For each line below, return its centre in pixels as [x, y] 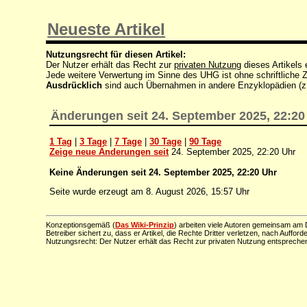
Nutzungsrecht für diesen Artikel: [116, 54]
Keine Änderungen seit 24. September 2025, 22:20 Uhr [163, 172]
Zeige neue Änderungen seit [109, 151]
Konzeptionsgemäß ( [81, 225]
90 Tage [206, 141]
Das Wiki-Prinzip [145, 225]
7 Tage [128, 141]
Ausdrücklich [74, 85]
